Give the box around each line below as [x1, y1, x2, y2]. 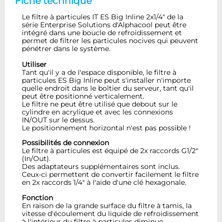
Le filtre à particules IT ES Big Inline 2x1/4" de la [22, 12, 184, 22]
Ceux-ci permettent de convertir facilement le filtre [22, 170, 199, 179]
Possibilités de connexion [22, 138, 110, 148]
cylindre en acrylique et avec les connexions [22, 108, 173, 117]
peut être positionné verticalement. [22, 92, 145, 101]
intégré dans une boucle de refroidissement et [22, 28, 182, 38]
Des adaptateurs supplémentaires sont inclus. [22, 162, 180, 171]
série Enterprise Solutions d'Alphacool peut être [22, 20, 187, 30]
